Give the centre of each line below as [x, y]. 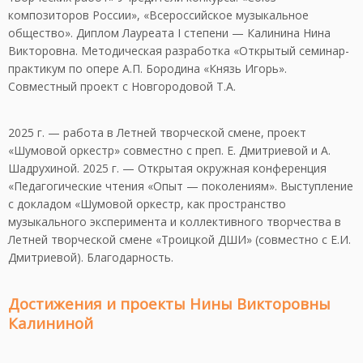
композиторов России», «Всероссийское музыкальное [158, 15]
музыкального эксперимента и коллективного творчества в [175, 221]
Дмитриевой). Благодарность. [91, 257]
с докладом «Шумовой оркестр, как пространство [147, 203]
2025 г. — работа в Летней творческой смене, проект [157, 132]
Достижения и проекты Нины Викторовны [169, 303]
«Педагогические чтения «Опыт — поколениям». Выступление [181, 186]
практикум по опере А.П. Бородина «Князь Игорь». [147, 68]
